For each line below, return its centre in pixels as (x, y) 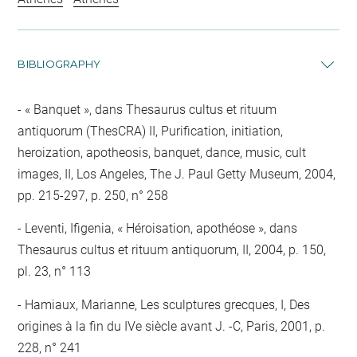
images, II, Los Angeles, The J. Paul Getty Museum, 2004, (177, 174)
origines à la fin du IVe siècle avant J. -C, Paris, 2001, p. (172, 326)
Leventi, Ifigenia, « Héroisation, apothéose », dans (160, 228)
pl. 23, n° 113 (55, 271)
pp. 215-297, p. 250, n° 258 (93, 195)
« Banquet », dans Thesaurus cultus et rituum (149, 109)
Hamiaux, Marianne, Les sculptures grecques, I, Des (166, 304)
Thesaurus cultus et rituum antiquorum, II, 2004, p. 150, (172, 250)
